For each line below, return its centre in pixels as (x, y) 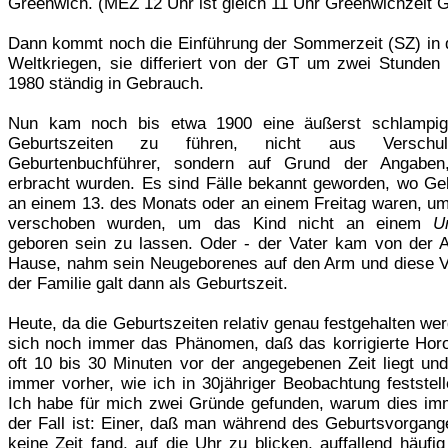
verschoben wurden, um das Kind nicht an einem (221, 223)
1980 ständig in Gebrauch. (106, 83)
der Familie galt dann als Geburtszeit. (148, 283)
